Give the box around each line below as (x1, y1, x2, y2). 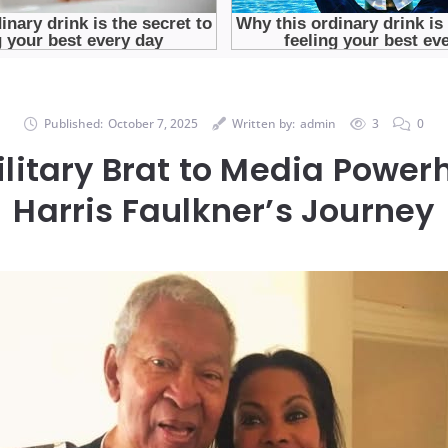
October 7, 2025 (108, 114, 198, 132)
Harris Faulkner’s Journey (13, 187, 435, 233)
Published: (44, 114, 103, 132)
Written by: (232, 114, 295, 132)
